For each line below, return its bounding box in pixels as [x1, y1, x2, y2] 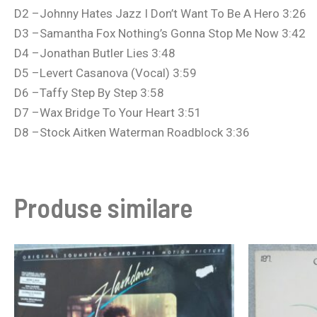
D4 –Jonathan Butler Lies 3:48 [14, 46, 175, 61]
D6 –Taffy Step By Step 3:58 [14, 86, 164, 100]
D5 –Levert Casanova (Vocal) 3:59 [14, 66, 197, 81]
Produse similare [14, 191, 192, 224]
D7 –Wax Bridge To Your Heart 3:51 [14, 105, 202, 120]
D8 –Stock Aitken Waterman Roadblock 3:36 [14, 125, 250, 140]
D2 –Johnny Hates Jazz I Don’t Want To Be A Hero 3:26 [14, 6, 306, 21]
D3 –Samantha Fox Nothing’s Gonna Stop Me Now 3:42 [14, 26, 306, 41]
